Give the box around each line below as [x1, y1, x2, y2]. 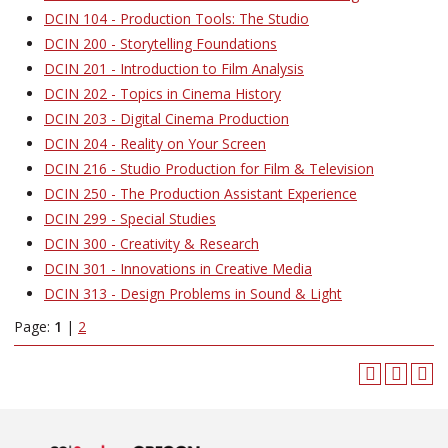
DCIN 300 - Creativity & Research [44, 234, 259, 253]
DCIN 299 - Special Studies [44, 209, 216, 228]
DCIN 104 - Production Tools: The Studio [44, 9, 309, 28]
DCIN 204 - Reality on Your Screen [44, 134, 266, 153]
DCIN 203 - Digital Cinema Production [44, 109, 289, 128]
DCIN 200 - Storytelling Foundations [44, 34, 277, 53]
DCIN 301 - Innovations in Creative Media [44, 259, 312, 278]
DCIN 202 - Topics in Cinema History [44, 84, 281, 103]
